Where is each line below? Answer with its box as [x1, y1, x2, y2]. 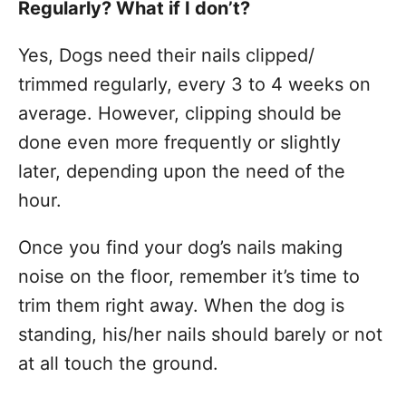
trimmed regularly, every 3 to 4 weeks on [18, 73, 371, 95]
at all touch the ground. [18, 353, 218, 374]
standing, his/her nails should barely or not [18, 324, 382, 345]
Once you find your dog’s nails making [18, 237, 343, 258]
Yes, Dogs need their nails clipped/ [18, 44, 314, 66]
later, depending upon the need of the [18, 160, 345, 182]
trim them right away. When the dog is [18, 295, 344, 316]
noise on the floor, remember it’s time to [18, 266, 360, 287]
